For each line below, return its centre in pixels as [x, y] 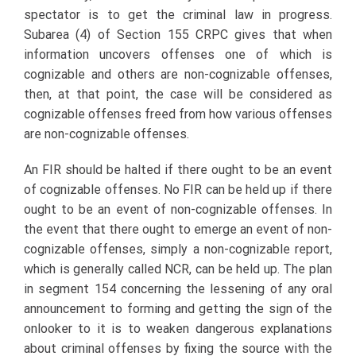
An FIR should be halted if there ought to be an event [178, 169]
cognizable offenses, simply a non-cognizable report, [178, 249]
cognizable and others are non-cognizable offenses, [178, 74]
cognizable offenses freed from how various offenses [178, 114]
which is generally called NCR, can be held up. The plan [178, 269]
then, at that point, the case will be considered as [178, 94]
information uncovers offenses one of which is [178, 54]
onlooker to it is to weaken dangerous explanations [178, 328]
